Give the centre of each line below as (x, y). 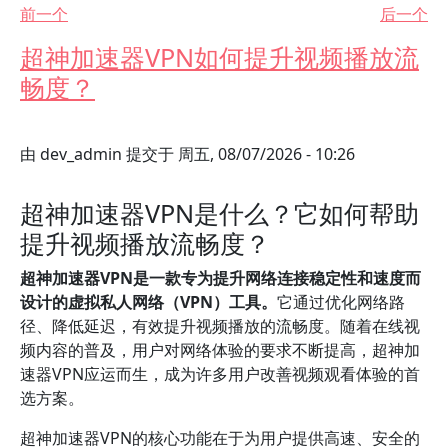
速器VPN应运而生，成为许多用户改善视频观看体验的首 (220, 374)
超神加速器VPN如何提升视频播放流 (219, 57)
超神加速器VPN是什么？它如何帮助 (219, 213)
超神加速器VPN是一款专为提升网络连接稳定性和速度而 (220, 278)
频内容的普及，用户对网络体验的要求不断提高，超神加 (220, 350)
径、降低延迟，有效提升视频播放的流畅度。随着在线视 (220, 326)
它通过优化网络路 (341, 302)
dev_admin (81, 154)
